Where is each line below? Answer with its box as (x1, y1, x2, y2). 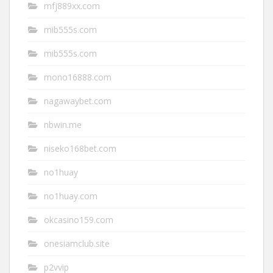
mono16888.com (44, 71, 112, 83)
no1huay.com (44, 190, 97, 202)
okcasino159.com (44, 214, 113, 226)
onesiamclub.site (44, 238, 110, 250)
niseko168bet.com (44, 143, 116, 155)
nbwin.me (44, 119, 82, 131)
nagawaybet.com (44, 95, 112, 107)
